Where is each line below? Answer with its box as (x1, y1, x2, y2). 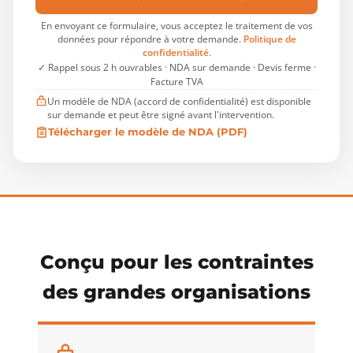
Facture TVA (150, 75, 203, 88)
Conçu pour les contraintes (39, 251, 314, 273)
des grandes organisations (43, 281, 310, 303)
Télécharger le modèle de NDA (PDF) (48, 126, 247, 138)
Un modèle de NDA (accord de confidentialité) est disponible (47, 95, 312, 107)
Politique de (243, 32, 296, 46)
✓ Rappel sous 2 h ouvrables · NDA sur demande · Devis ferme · (37, 61, 316, 74)
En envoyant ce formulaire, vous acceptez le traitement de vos (40, 19, 313, 32)
